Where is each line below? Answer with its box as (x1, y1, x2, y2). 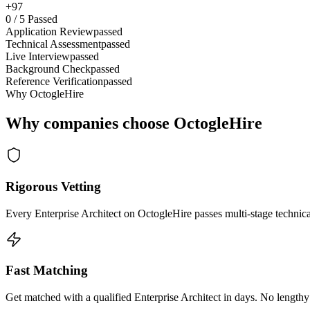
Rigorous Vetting (6, 179, 101, 194)
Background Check (6, 63, 91, 75)
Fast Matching (6, 263, 88, 278)
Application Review (6, 26, 93, 38)
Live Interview (6, 51, 70, 63)
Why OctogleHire (6, 88, 84, 100)
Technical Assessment (6, 38, 101, 51)
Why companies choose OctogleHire (6, 114, 262, 133)
